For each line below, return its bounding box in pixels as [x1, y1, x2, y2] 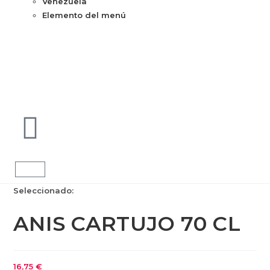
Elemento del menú [42, 10, 126, 20]
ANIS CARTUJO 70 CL [13, 210, 241, 236]
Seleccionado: [13, 185, 74, 195]
